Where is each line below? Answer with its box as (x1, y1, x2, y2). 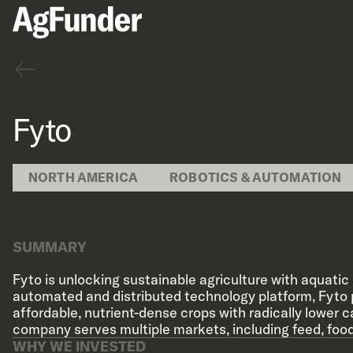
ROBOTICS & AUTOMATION (169, 169, 342, 185)
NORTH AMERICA (28, 169, 139, 185)
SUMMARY (13, 238, 87, 256)
